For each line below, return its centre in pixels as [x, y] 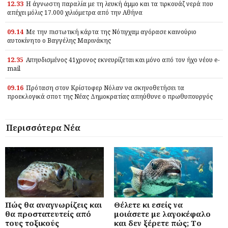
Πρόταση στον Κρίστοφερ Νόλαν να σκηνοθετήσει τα [105, 88]
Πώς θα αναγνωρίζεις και [53, 204]
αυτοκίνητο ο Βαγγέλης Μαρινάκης [59, 40]
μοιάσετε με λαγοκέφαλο [162, 213]
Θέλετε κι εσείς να [148, 204]
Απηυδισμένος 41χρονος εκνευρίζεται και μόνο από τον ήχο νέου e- [123, 60]
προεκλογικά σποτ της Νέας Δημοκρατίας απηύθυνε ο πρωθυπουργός [110, 96]
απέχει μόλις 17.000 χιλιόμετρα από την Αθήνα [75, 12]
